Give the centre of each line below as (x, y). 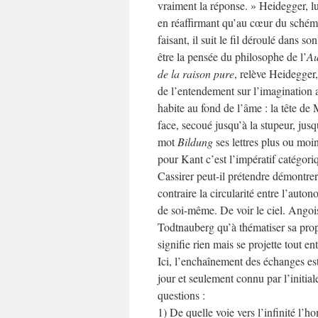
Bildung (195, 142)
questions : (181, 295)
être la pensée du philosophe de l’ (232, 56)
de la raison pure (196, 73)
